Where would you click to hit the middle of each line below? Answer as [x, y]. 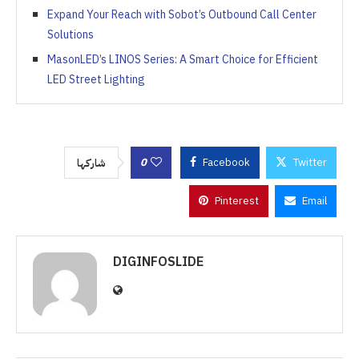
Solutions [71, 34]
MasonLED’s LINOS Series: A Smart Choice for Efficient [183, 59]
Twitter [310, 162]
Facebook [226, 162]
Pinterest [237, 200]
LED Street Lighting [96, 79]
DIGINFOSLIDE [158, 262]
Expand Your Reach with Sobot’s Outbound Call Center [182, 14]
